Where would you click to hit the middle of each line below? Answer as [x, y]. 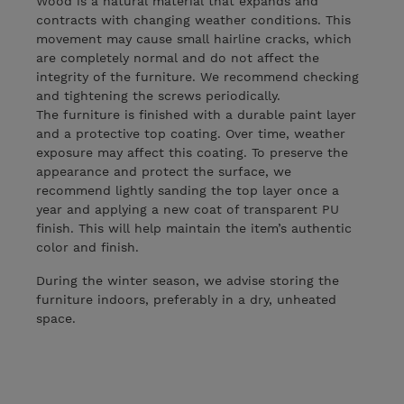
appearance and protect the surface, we [164, 172]
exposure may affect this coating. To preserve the [192, 153]
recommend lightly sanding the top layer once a [188, 191]
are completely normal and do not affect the [178, 58]
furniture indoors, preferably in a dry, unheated [186, 300]
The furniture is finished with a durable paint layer [196, 115]
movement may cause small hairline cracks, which [194, 39]
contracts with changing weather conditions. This [193, 20]
